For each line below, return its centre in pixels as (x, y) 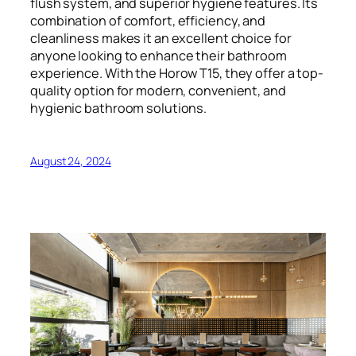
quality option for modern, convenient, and (158, 90)
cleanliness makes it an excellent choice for (161, 38)
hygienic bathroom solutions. (119, 108)
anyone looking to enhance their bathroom (159, 55)
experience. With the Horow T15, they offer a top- (177, 73)
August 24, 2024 (71, 161)
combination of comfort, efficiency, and (148, 20)
